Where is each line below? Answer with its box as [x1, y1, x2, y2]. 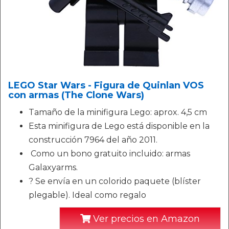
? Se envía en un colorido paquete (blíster [29, 176, 201, 186]
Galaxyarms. [29, 163, 78, 172]
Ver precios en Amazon [90, 213, 200, 224]
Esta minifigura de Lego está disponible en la [29, 121, 210, 131]
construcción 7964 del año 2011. [29, 135, 157, 145]
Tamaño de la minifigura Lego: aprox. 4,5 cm [29, 107, 207, 117]
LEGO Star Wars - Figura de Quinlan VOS [8, 80, 204, 91]
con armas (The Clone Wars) [8, 89, 144, 101]
